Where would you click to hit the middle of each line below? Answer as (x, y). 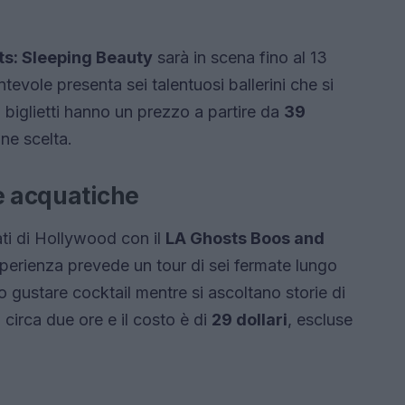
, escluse (320, 320)
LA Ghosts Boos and (245, 239)
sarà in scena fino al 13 (240, 58)
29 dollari (250, 320)
